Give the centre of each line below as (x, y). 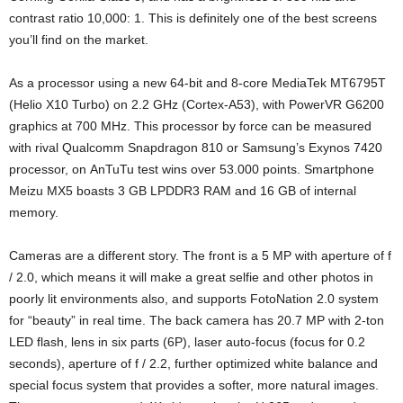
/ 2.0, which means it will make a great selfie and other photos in (191, 277)
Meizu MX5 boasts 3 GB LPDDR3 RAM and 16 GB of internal (183, 190)
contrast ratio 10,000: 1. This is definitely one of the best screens (193, 18)
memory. (34, 212)
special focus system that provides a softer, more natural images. (194, 385)
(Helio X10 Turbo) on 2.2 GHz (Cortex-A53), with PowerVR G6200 (197, 104)
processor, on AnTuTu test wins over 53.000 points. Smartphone (192, 169)
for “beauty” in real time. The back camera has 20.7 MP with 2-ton (197, 320)
